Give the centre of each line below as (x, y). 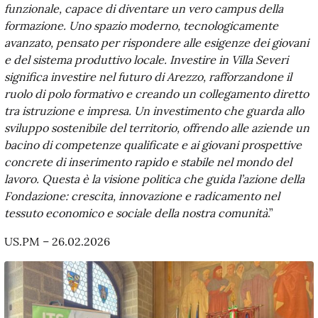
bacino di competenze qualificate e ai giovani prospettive (153, 144)
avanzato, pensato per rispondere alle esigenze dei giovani (157, 42)
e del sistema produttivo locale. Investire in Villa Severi (146, 59)
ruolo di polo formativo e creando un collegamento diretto (157, 93)
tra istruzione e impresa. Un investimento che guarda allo (154, 110)
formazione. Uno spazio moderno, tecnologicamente (141, 25)
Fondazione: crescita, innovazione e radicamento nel (142, 196)
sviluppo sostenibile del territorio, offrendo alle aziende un (157, 127)
